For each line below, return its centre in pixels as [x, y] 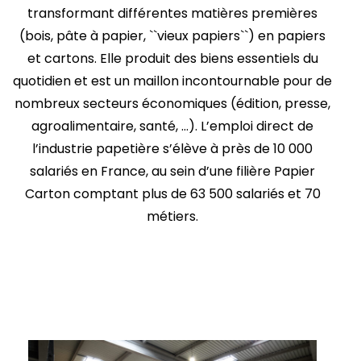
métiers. [172, 216]
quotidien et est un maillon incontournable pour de [172, 81]
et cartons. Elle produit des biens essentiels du [172, 58]
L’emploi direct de [255, 126]
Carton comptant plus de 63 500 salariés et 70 [172, 194]
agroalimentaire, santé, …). [114, 126]
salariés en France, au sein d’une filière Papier [172, 171]
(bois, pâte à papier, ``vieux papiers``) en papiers [172, 36]
